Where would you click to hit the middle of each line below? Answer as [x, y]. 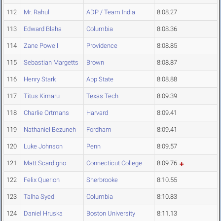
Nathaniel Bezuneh [50, 130]
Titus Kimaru [42, 96]
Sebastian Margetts [51, 63]
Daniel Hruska [43, 214]
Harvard [97, 113]
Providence [102, 46]
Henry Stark [40, 79]
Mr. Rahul [37, 12]
